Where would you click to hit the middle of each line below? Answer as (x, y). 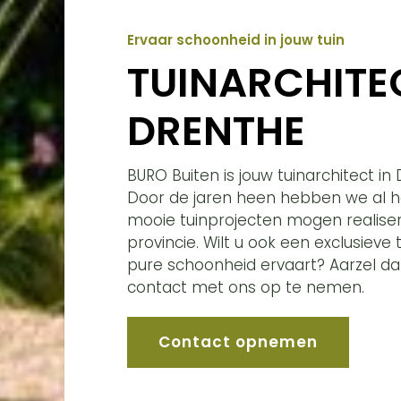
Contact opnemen (238, 341)
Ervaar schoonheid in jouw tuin (236, 39)
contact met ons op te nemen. (246, 287)
